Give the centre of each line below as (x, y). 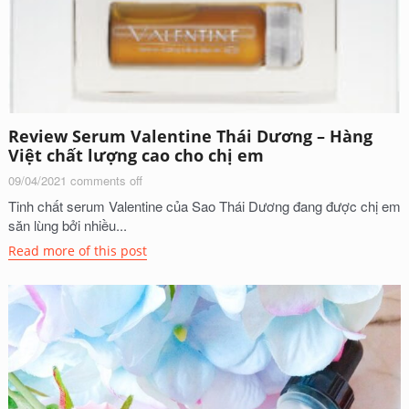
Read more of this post (77, 251)
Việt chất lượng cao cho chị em (136, 156)
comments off (106, 181)
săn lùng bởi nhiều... (67, 225)
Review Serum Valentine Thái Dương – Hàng (190, 136)
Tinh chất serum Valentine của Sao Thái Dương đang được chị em (204, 206)
